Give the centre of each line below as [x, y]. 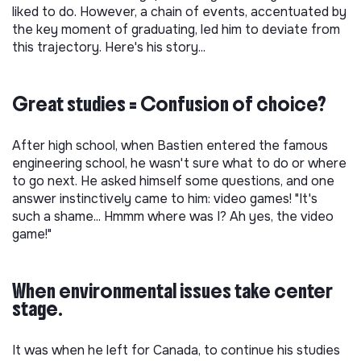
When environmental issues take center [172, 291]
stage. [37, 309]
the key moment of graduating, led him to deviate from [176, 29]
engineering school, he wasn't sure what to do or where [179, 163]
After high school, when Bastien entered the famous [170, 145]
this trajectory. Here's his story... [109, 47]
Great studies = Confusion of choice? [169, 104]
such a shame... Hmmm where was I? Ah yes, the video [173, 216]
